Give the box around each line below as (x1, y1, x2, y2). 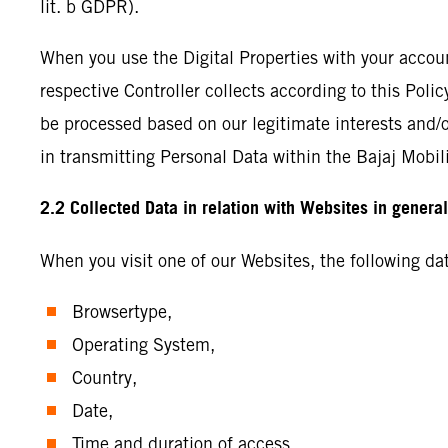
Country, (71, 367, 142, 388)
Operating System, (71, 334, 220, 355)
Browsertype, (71, 301, 177, 322)
